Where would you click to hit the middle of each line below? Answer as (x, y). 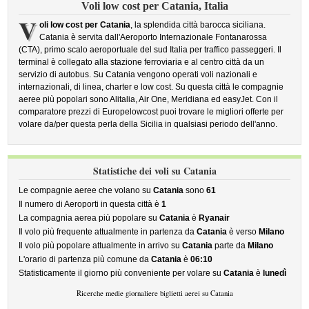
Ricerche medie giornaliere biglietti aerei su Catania (154, 293)
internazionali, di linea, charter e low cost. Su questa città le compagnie (151, 87)
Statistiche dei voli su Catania (154, 171)
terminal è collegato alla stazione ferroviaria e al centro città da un (142, 62)
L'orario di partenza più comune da (85, 259)
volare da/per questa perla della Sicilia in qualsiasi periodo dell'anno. (148, 124)
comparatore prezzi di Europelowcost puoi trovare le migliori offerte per (151, 112)
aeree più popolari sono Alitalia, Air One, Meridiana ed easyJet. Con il (149, 99)
